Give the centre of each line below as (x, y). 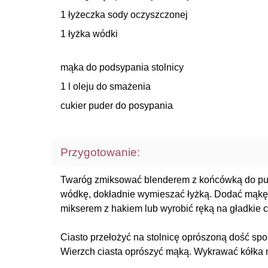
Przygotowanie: (100, 152)
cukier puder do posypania (117, 106)
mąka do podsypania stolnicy (122, 67)
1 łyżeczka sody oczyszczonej (124, 15)
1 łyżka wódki (89, 34)
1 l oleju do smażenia (106, 86)
